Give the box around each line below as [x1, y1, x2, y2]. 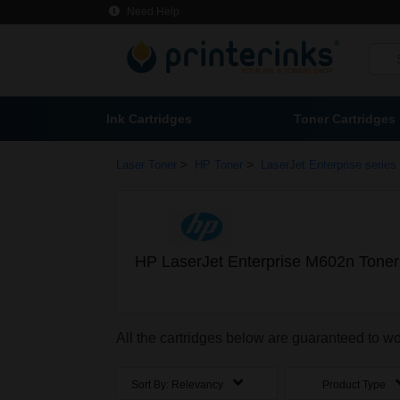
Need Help [124, 5, 179, 18]
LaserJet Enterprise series [261, 158, 396, 171]
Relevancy [171, 379, 223, 392]
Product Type [322, 379, 389, 392]
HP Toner [195, 158, 243, 171]
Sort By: [131, 379, 171, 392]
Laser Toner [116, 158, 177, 171]
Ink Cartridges [105, 112, 196, 126]
